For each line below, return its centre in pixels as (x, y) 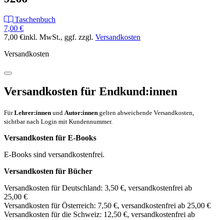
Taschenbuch (34, 20)
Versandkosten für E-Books (50, 138)
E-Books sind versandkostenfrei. (54, 155)
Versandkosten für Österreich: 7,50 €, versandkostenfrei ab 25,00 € (107, 206)
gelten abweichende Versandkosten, (146, 113)
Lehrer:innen (33, 113)
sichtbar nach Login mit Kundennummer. (58, 122)
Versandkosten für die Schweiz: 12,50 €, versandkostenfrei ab (99, 215)
